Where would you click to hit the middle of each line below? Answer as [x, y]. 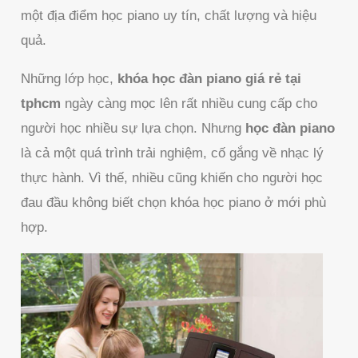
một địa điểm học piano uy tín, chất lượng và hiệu [169, 16]
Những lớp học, [70, 79]
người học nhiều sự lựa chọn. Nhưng [133, 129]
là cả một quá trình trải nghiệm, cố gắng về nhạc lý [173, 153]
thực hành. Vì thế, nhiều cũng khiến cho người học [172, 178]
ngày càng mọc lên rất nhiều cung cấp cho [189, 104]
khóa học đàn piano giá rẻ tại [210, 79]
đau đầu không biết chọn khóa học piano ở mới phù [174, 203]
